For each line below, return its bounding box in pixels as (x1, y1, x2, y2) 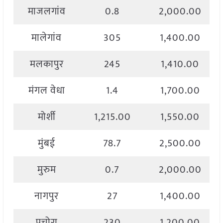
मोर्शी (37, 109, 56, 126)
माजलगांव (27, 3, 66, 20)
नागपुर (34, 188, 59, 205)
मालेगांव (31, 29, 62, 47)
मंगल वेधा (28, 82, 65, 100)
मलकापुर (29, 56, 64, 73)
